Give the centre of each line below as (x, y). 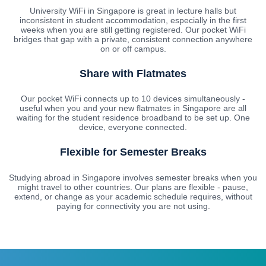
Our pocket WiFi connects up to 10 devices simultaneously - (133, 99)
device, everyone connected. (133, 127)
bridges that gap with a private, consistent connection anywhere (133, 39)
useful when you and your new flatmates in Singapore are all (133, 108)
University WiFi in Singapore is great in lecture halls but (133, 10)
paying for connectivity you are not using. (133, 206)
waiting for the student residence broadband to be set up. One (133, 118)
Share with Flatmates (133, 73)
